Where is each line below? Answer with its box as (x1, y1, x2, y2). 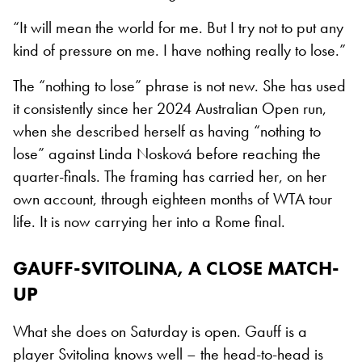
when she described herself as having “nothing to (13, 120, 321, 141)
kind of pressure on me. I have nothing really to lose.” (13, 39, 346, 61)
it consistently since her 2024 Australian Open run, (13, 97, 326, 119)
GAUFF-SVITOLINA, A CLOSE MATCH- (13, 255, 339, 280)
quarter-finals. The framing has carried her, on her (13, 165, 326, 187)
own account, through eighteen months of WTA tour (13, 187, 332, 209)
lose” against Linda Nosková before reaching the (13, 142, 321, 164)
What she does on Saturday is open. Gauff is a (13, 320, 307, 342)
